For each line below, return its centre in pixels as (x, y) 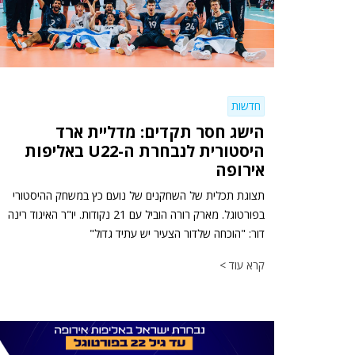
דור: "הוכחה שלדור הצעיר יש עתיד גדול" (177, 233)
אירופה (240, 170)
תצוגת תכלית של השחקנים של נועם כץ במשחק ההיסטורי (139, 195)
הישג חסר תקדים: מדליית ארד (160, 132)
